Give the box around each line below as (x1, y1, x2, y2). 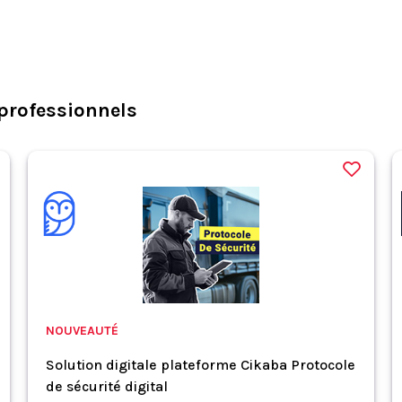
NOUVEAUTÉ (45, 323, 118, 338)
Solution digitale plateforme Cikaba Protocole (45, 356, 355, 373)
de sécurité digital (45, 378, 168, 395)
